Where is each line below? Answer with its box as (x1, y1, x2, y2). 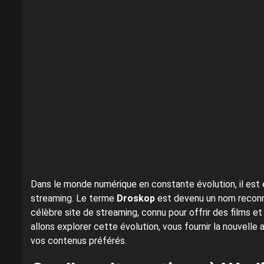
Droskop (117, 193, 155, 204)
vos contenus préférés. (31, 235, 127, 247)
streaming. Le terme (31, 193, 117, 204)
